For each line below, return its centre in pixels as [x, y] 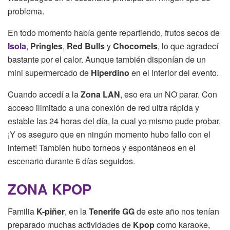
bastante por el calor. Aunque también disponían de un [107, 60]
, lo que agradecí [188, 46]
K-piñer [51, 212]
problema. [26, 11]
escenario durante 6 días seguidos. [71, 161]
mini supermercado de [49, 73]
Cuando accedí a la [44, 94]
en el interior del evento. [174, 73]
